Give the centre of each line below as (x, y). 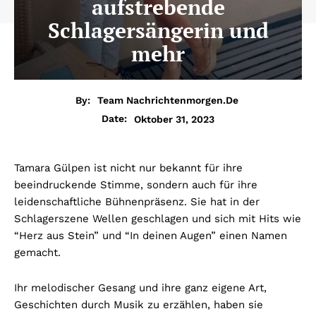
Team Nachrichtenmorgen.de (168, 101)
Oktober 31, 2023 (174, 119)
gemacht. (37, 253)
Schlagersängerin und (158, 30)
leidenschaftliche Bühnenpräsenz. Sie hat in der (137, 202)
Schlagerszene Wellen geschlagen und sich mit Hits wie (158, 219)
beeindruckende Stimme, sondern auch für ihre (136, 185)
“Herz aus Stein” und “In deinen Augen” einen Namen (151, 236)
